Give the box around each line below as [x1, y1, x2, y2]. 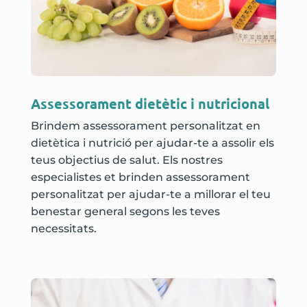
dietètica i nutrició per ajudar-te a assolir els [30, 136, 274, 149]
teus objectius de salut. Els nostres [30, 153, 223, 167]
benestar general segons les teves [30, 204, 220, 218]
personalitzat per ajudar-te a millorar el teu [30, 187, 271, 201]
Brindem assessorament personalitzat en [30, 119, 260, 132]
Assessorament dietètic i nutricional [30, 94, 269, 112]
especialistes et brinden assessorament [30, 170, 250, 184]
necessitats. [30, 221, 97, 235]
